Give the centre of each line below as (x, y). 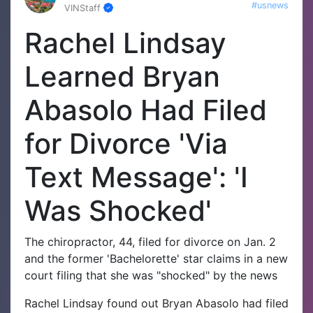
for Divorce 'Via (126, 143)
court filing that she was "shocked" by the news (151, 275)
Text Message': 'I (136, 177)
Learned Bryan (122, 76)
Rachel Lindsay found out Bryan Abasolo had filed (156, 303)
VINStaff (84, 8)
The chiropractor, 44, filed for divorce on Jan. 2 (150, 241)
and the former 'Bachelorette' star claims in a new (156, 258)
